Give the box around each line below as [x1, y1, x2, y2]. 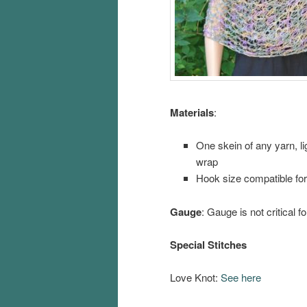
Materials [170, 104, 214, 120]
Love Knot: [170, 270, 218, 285]
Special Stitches [170, 237, 247, 253]
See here [218, 270, 261, 285]
